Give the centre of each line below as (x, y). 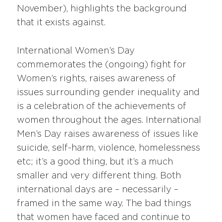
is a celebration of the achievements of (102, 106)
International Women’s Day (76, 51)
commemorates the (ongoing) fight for (102, 65)
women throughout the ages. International (109, 120)
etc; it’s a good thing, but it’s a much (95, 162)
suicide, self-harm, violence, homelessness (109, 148)
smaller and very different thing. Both (99, 176)
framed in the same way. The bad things (104, 203)
